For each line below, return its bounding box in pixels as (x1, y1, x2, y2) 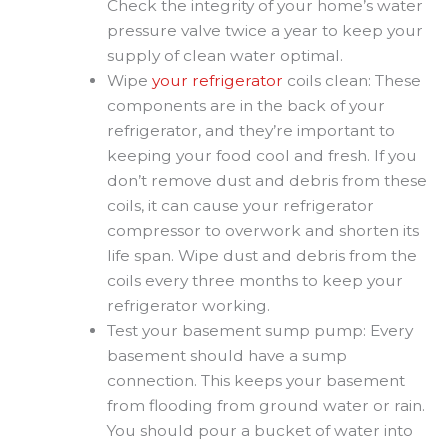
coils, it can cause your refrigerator (106, 196, 374, 216)
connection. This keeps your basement (106, 371, 405, 391)
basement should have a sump (106, 346, 347, 366)
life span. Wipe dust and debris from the (106, 246, 417, 266)
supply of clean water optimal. (106, 46, 343, 66)
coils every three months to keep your (106, 271, 403, 291)
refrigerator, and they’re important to (106, 121, 395, 141)
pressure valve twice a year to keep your (106, 21, 423, 41)
